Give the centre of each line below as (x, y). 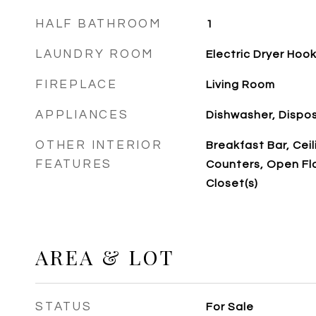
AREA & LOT (105, 257)
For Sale (230, 307)
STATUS (64, 307)
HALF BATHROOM (98, 24)
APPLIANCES (82, 115)
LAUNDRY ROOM (95, 54)
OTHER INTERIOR (99, 145)
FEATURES (74, 164)
